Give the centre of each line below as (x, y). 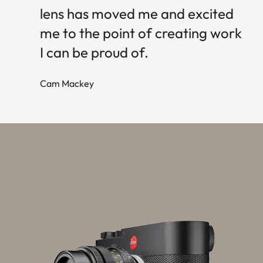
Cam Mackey (67, 84)
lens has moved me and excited (137, 14)
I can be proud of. (94, 53)
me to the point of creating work (141, 33)
